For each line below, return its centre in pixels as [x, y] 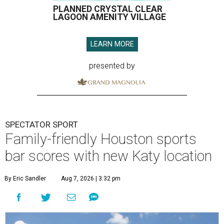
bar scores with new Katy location [108, 156]
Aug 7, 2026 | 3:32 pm [91, 178]
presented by [112, 66]
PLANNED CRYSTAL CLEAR [108, 9]
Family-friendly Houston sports [101, 139]
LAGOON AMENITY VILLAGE [109, 17]
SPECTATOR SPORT [41, 124]
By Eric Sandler [25, 178]
